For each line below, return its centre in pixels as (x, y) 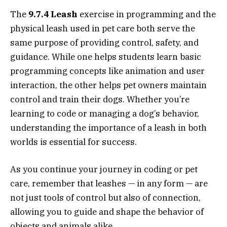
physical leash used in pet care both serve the (103, 29)
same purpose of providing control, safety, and (104, 43)
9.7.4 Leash (53, 14)
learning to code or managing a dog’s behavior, (105, 114)
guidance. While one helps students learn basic (106, 57)
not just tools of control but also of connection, (105, 198)
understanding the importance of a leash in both (108, 128)
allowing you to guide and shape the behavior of (107, 212)
